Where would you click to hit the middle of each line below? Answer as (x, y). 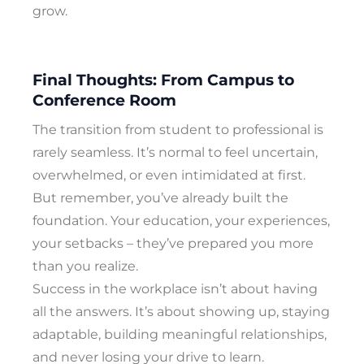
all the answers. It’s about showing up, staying (181, 311)
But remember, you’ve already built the (160, 197)
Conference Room (104, 101)
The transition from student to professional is (178, 129)
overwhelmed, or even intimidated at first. (169, 175)
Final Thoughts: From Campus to (163, 80)
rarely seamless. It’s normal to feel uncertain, (175, 152)
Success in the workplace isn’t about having (175, 288)
